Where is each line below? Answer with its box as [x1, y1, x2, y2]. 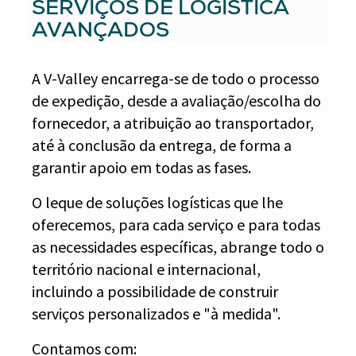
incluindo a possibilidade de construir [32, 281, 278, 301]
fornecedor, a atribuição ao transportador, [32, 113, 314, 133]
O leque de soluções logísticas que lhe [32, 192, 283, 212]
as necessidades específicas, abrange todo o [32, 237, 324, 257]
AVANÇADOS [32, 22, 169, 43]
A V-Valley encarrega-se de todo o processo [32, 68, 319, 88]
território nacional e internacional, [32, 259, 261, 279]
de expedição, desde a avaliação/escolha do [32, 91, 321, 110]
